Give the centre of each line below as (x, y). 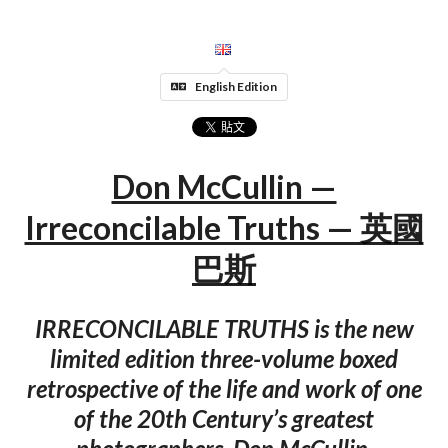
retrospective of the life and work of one (224, 388)
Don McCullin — (224, 187)
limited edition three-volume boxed (224, 358)
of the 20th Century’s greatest (224, 418)
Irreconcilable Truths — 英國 (224, 228)
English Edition (236, 86)
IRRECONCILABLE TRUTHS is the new (224, 328)
